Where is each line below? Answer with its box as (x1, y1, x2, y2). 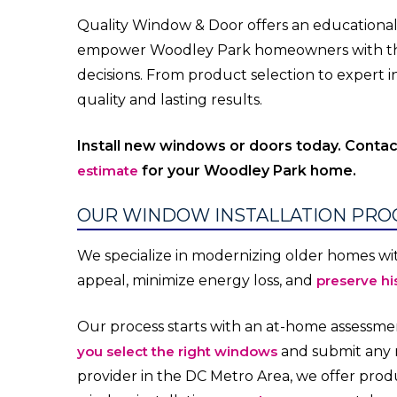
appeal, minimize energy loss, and (77, 272, 316, 290)
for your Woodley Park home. (138, 162, 356, 180)
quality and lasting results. (77, 91, 262, 109)
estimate (77, 162, 138, 180)
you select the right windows (77, 343, 277, 361)
